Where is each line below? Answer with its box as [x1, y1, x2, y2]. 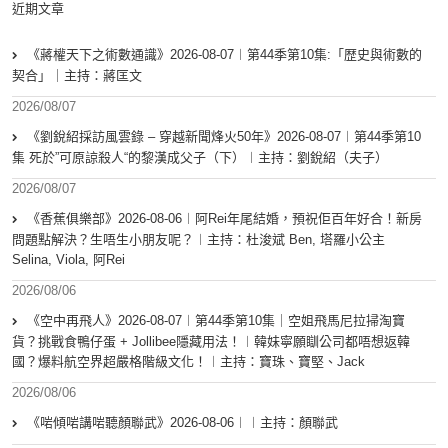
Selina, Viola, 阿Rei [12, 252, 125, 268]
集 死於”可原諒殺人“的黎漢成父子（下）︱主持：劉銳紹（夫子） [12, 150, 388, 166]
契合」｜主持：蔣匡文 [12, 68, 142, 84]
